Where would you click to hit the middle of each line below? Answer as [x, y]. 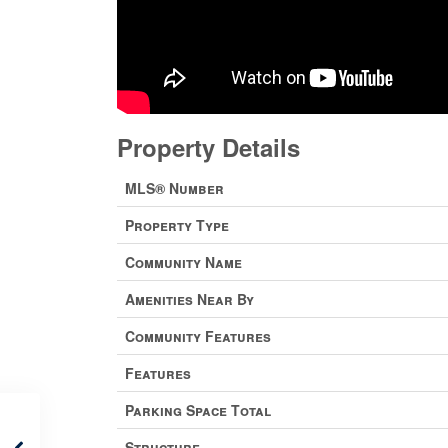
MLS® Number [174, 187]
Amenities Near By [189, 298]
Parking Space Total [198, 409]
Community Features [198, 335]
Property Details [208, 146]
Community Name [183, 261]
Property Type [177, 224]
